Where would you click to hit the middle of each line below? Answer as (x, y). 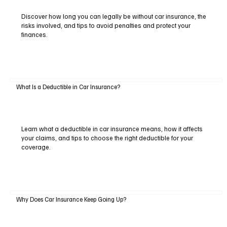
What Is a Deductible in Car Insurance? (68, 87)
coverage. (36, 147)
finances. (34, 34)
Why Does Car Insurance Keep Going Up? (71, 199)
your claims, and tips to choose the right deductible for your (107, 138)
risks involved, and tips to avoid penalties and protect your (106, 25)
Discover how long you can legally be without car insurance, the (113, 16)
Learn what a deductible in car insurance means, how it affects (112, 128)
